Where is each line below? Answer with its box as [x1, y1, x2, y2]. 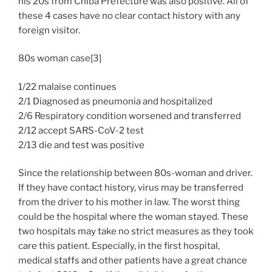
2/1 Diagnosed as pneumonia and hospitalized [18, 95, 212, 107]
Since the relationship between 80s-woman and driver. [18, 168, 253, 179]
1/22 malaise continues [18, 81, 117, 92]
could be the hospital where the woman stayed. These [18, 211, 248, 223]
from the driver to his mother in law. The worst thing [18, 197, 240, 208]
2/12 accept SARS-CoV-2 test [18, 124, 144, 136]
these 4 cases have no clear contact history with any [18, 10, 240, 21]
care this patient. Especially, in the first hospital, [18, 240, 220, 252]
